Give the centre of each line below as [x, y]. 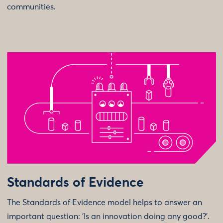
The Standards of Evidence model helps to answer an [105, 202]
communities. [31, 7]
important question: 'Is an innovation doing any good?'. [108, 216]
